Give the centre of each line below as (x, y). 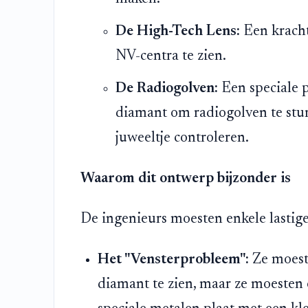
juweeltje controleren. (182, 139)
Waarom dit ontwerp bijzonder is (185, 179)
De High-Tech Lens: (177, 32)
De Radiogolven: (166, 89)
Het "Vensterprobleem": (174, 260)
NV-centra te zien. (170, 57)
